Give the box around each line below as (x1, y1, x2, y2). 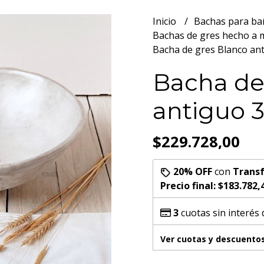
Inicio (153, 15, 179, 28)
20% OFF (173, 165, 212, 178)
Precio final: (160, 179, 218, 192)
